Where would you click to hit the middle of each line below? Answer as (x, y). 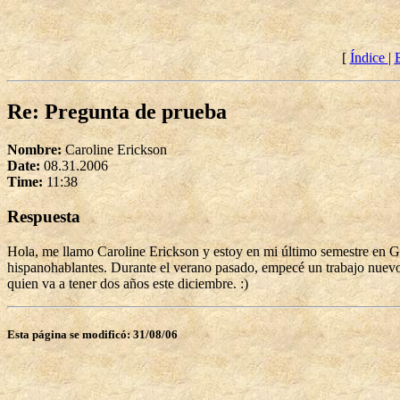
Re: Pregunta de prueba (117, 112)
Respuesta (44, 216)
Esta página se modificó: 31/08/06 (92, 334)
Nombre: (36, 150)
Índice (369, 58)
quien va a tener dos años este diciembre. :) (128, 283)
